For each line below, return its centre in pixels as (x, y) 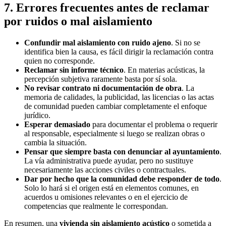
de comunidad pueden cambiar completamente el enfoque (116, 106)
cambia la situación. (55, 142)
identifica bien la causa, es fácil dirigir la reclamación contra (119, 51)
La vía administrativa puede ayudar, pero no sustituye (109, 160)
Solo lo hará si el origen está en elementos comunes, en (111, 188)
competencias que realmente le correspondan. (96, 206)
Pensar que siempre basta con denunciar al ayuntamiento (122, 151)
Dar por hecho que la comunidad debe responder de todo (122, 179)
